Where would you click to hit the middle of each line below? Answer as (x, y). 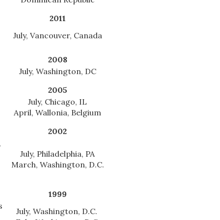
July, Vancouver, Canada (57, 36)
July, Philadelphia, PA (57, 154)
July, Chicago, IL (57, 102)
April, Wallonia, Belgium (57, 113)
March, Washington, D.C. (57, 165)
